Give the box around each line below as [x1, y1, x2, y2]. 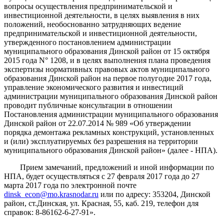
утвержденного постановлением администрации [4, 37, 171, 46]
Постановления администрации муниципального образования [4, 109, 218, 118]
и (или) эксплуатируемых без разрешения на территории [4, 136, 198, 145]
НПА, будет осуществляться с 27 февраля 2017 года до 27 [4, 171, 199, 180]
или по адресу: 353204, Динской [98, 189, 210, 198]
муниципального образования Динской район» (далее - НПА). [4, 145, 217, 154]
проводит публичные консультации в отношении [4, 100, 172, 109]
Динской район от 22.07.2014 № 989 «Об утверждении [4, 118, 191, 127]
